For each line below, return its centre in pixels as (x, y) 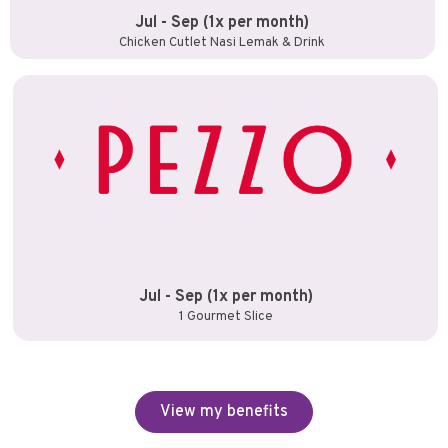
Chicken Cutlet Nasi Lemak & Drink (222, 43)
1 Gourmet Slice (225, 317)
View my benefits (224, 412)
